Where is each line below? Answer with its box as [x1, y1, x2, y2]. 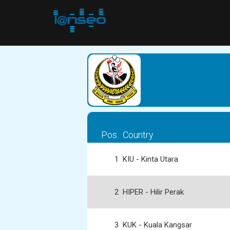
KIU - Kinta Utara [123, 155, 178, 164]
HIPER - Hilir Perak [123, 187, 184, 197]
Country [123, 129, 154, 140]
